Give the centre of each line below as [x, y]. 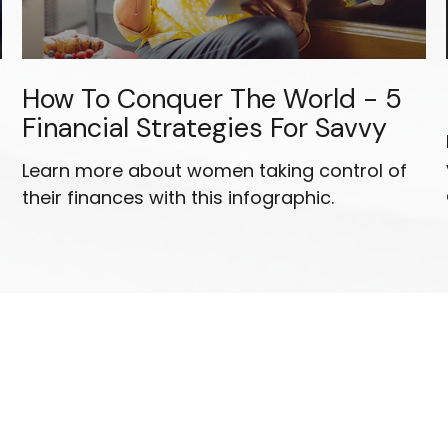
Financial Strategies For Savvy [205, 128]
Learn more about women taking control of [215, 171]
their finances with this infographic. [178, 198]
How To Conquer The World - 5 [212, 99]
